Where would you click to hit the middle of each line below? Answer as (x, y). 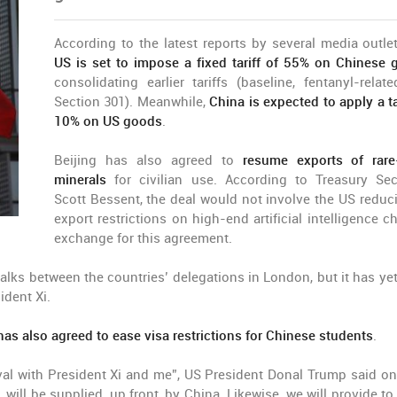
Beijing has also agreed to (148, 160)
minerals (85, 180)
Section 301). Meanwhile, (132, 102)
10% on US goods (108, 121)
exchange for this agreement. (143, 238)
